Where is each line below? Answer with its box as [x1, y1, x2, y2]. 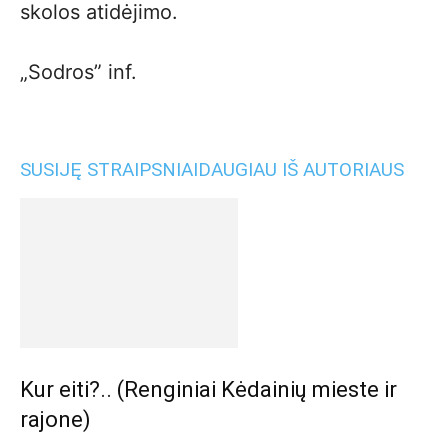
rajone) [20, 407, 91, 432]
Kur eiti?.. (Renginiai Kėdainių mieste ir [20, 377, 397, 402]
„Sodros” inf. [20, 60, 137, 84]
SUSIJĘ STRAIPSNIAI [20, 158, 198, 181]
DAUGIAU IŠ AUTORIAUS [198, 158, 404, 181]
